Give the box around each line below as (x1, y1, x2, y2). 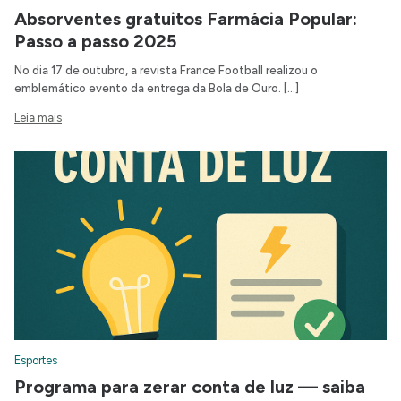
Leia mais (14, 111, 62, 125)
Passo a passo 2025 (14, 30, 176, 53)
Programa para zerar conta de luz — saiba (14, 376, 365, 398)
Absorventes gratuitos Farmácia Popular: (14, 8, 357, 30)
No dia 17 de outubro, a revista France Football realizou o (14, 64, 318, 78)
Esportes (14, 354, 57, 368)
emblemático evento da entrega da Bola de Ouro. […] (14, 81, 299, 96)
